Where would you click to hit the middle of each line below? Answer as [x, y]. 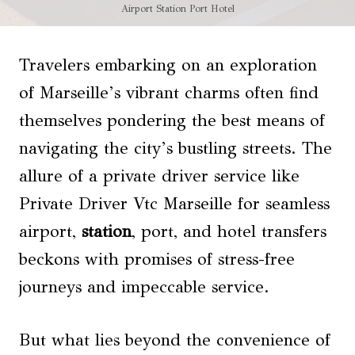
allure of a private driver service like [159, 176]
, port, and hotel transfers [229, 232]
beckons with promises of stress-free [157, 260]
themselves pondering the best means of [172, 121]
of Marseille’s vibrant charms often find [169, 93]
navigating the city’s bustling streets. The [176, 149]
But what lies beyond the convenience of [175, 340]
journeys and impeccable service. [144, 287]
